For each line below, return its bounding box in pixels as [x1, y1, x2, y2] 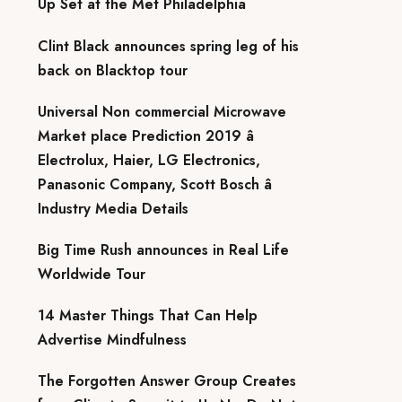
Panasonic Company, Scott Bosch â [38, 173, 272, 195]
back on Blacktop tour [38, 59, 188, 81]
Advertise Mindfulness [38, 329, 187, 351]
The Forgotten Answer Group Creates [38, 371, 296, 392]
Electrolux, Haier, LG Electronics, [38, 149, 260, 170]
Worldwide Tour [38, 263, 145, 284]
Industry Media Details [38, 197, 188, 219]
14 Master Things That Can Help [38, 305, 258, 327]
